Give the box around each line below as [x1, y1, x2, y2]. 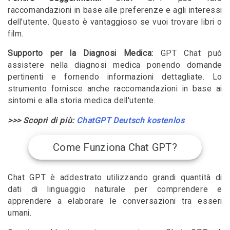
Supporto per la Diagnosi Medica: [8, 49, 154, 59]
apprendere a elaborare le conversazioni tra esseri [8, 196, 222, 206]
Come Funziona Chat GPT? [53, 141, 177, 154]
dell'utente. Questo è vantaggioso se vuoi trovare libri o [8, 17, 222, 27]
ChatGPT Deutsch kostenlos [76, 116, 185, 126]
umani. [8, 208, 32, 218]
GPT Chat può [153, 49, 222, 59]
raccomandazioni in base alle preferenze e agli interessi [8, 5, 222, 15]
